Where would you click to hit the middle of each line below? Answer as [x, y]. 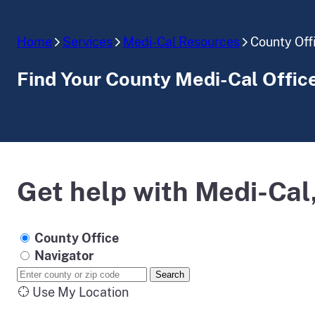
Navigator [64, 256]
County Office [77, 238]
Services [88, 42]
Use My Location [79, 292]
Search [170, 275]
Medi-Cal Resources [181, 42]
